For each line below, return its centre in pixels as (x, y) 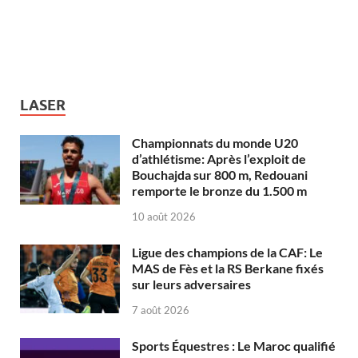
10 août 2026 (164, 217)
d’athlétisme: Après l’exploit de (219, 159)
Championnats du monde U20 (215, 143)
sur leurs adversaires (191, 284)
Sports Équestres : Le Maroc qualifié (234, 345)
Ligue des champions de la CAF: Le (227, 253)
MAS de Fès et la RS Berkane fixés (228, 268)
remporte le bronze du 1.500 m (219, 191)
